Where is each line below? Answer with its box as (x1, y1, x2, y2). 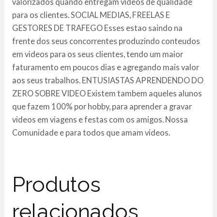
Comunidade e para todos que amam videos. (12, 128, 170, 138)
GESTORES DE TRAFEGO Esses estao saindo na (12, 23, 183, 33)
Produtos (12, 172, 101, 197)
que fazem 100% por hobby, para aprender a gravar (12, 102, 192, 111)
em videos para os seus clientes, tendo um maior (12, 49, 184, 59)
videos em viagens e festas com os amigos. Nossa (12, 115, 188, 124)
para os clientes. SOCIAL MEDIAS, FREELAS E (12, 10, 170, 20)
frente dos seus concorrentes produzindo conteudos (12, 36, 201, 46)
